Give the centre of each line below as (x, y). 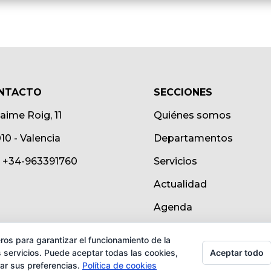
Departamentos (193, 139)
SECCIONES (183, 93)
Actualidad (180, 184)
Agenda (173, 207)
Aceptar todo (237, 252)
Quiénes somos (192, 116)
